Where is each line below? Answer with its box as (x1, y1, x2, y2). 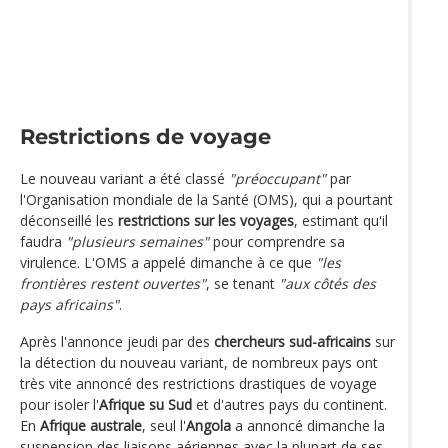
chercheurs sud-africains (214, 331, 371, 351)
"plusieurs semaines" (66, 231, 209, 251)
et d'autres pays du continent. (192, 394, 387, 414)
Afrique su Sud (99, 394, 192, 414)
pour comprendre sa (209, 231, 345, 251)
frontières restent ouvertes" (20, 273, 206, 293)
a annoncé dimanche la (231, 415, 385, 435)
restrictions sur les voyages (118, 210, 294, 230)
